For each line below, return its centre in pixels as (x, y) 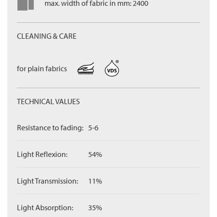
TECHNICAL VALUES (48, 101)
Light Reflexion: (42, 154)
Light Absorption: (45, 207)
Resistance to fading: (50, 127)
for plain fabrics (42, 68)
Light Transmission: (47, 181)
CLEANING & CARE (47, 36)
